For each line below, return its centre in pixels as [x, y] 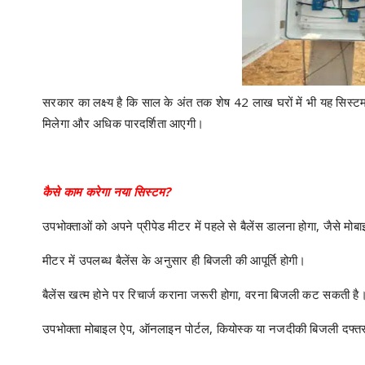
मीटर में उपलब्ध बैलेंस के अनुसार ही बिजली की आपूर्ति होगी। [174, 260]
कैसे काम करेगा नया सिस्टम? [107, 191]
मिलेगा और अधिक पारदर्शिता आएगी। [123, 123]
